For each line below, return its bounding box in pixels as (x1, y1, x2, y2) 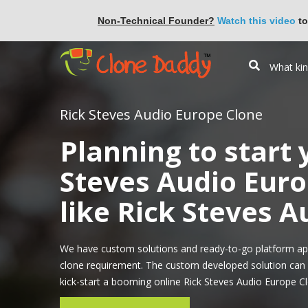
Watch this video (217, 15, 296, 26)
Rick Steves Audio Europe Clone (60, 104, 263, 124)
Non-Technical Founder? (98, 15, 214, 26)
